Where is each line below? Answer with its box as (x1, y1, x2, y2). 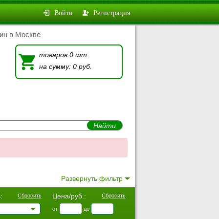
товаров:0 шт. (39, 51, 89, 59)
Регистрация (93, 8, 130, 17)
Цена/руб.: (52, 192, 86, 200)
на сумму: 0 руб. (39, 63, 92, 70)
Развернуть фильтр (61, 175, 123, 182)
